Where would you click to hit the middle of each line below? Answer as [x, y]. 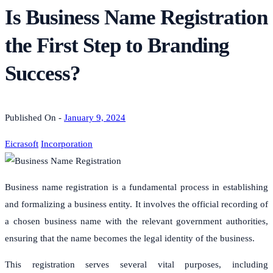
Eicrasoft [22, 144]
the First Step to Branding [117, 45]
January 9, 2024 [95, 117]
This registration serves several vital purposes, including [136, 264]
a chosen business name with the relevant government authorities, [136, 221]
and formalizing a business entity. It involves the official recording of [136, 204]
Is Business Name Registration [136, 17]
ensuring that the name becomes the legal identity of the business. [131, 238]
